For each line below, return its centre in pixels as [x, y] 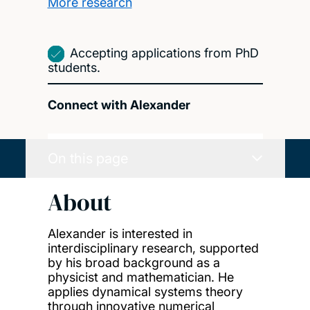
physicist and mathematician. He [140, 277]
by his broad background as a [134, 262]
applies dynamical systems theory [145, 291]
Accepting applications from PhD [164, 53]
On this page [88, 158]
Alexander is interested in [120, 233]
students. [74, 67]
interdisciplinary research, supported [153, 248]
